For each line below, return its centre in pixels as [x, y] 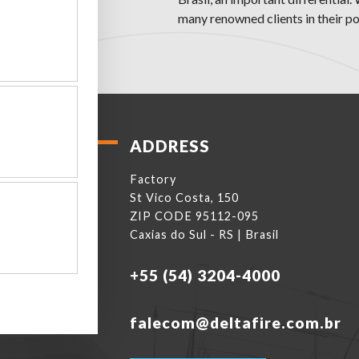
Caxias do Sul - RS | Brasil [204, 234]
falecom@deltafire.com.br [236, 323]
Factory [153, 179]
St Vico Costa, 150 [184, 198]
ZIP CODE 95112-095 [194, 216]
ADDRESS [170, 146]
